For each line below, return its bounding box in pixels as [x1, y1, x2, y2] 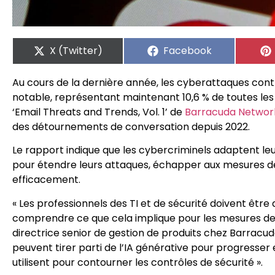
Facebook [163, 43, 212, 58]
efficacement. [12, 172, 80, 187]
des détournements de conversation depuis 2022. [12, 119, 250, 134]
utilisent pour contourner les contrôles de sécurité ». [12, 255, 263, 269]
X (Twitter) [49, 43, 103, 58]
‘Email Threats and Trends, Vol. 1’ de [12, 104, 185, 119]
